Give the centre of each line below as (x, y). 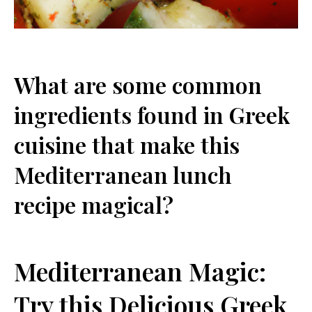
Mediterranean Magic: (140, 271)
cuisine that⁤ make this (127, 144)
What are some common (138, 84)
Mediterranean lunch (123, 174)
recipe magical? (94, 204)
